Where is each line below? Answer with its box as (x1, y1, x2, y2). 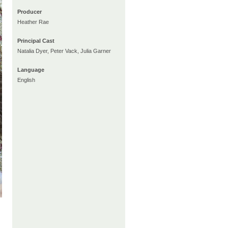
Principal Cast (17, 38, 54, 44)
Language (17, 67, 44, 73)
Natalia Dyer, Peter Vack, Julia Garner (17, 48, 111, 54)
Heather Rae (17, 19, 49, 25)
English (17, 77, 35, 83)
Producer (17, 9, 42, 15)
